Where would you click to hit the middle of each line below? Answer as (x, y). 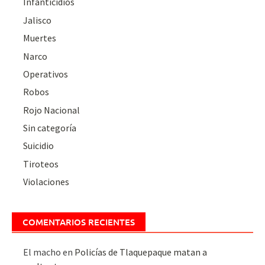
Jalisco (38, 20)
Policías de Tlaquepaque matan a (141, 252)
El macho (42, 252)
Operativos (46, 74)
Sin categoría (50, 128)
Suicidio (39, 146)
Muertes (40, 38)
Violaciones (46, 182)
